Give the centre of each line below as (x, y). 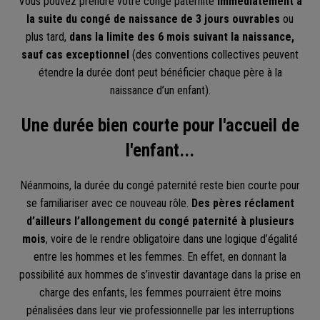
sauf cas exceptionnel (75, 55)
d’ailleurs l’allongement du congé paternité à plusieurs (160, 221)
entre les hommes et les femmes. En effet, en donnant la (160, 256)
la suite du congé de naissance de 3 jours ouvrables (153, 19)
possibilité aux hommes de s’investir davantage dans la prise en (160, 274)
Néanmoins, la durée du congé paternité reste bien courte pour (160, 185)
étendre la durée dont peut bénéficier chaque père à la (160, 73)
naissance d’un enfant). (160, 91)
